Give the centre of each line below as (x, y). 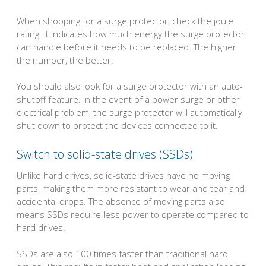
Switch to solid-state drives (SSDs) (105, 154)
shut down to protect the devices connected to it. (117, 126)
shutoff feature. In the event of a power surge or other (128, 99)
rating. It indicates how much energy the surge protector (131, 34)
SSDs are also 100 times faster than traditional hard (122, 254)
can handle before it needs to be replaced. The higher (126, 47)
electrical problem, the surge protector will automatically (129, 113)
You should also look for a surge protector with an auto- (130, 86)
